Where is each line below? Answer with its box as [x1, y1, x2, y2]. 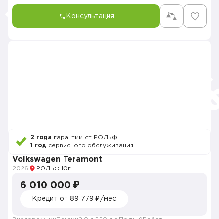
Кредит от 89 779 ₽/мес [32, 196, 116, 202]
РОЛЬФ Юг [36, 166, 71, 171]
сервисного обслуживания [46, 143, 133, 148]
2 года [30, 135, 52, 140]
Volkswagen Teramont [12, 156, 102, 163]
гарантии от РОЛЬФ [52, 135, 117, 140]
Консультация [66, 13, 114, 19]
